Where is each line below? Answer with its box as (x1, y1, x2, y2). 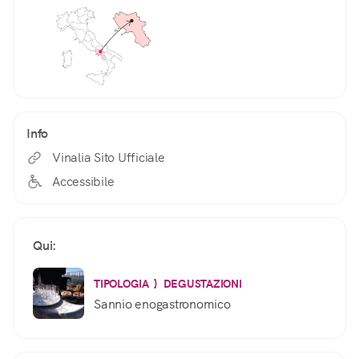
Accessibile (52, 173, 115, 191)
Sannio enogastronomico (94, 295, 231, 313)
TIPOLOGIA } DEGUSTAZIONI (94, 276, 242, 291)
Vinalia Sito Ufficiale (52, 149, 165, 167)
